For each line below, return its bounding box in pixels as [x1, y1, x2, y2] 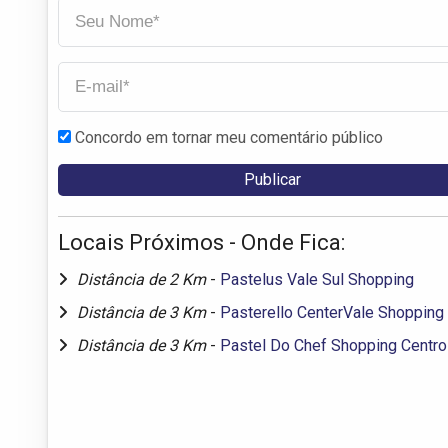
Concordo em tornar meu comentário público [75, 127, 383, 147]
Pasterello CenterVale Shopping [220, 302, 444, 322]
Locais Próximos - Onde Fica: [58, 229, 345, 255]
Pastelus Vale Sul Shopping [220, 269, 414, 289]
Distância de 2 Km [77, 269, 210, 289]
